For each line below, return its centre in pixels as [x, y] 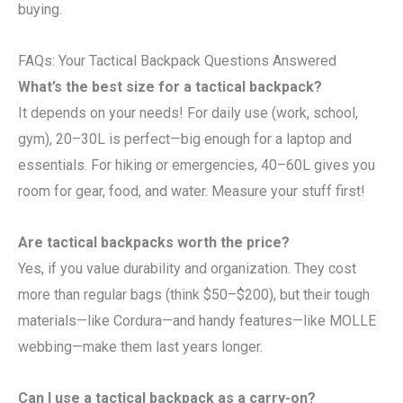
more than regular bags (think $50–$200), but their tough [194, 294]
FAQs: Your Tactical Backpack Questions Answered [177, 60]
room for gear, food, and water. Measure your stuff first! [192, 191]
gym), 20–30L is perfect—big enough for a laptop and [185, 139]
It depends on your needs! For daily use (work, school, [188, 112]
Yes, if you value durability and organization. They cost [187, 268]
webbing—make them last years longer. [140, 346]
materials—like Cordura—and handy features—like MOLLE [197, 320]
